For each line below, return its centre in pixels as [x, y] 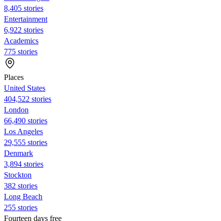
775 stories [21, 51]
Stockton [18, 175]
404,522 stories [28, 99]
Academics [21, 40]
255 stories [21, 207]
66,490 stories [26, 120]
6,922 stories [24, 30]
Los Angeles [23, 131]
